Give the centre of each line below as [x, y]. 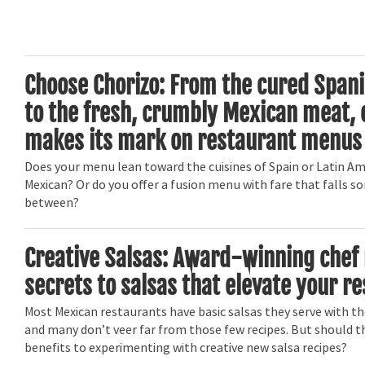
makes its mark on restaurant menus [193, 141]
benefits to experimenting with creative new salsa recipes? [186, 348]
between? [52, 203]
